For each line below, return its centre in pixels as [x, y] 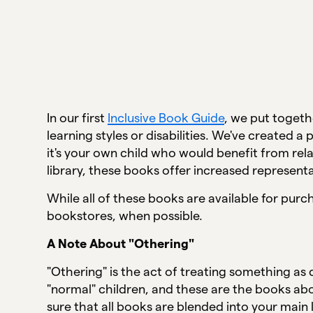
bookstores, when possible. [126, 215]
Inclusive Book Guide [166, 117]
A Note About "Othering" [121, 243]
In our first [78, 117]
